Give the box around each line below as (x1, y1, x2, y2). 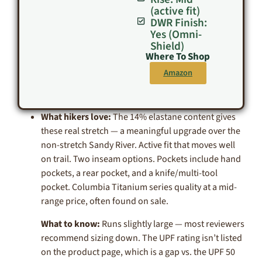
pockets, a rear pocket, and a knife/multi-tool (41, 167, 218, 180)
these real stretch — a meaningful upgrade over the (41, 125, 240, 138)
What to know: (41, 217, 100, 230)
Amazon (163, 67, 192, 80)
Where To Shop (146, 50, 210, 64)
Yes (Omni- (150, 26, 202, 43)
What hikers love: (41, 111, 111, 124)
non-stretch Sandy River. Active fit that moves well (41, 139, 235, 152)
